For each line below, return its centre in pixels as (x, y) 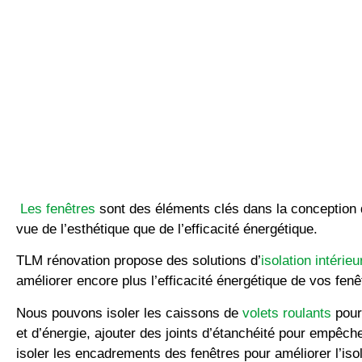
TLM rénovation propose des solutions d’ (139, 261)
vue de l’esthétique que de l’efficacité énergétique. (169, 229)
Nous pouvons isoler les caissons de (129, 313)
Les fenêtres (58, 209)
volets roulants (287, 313)
